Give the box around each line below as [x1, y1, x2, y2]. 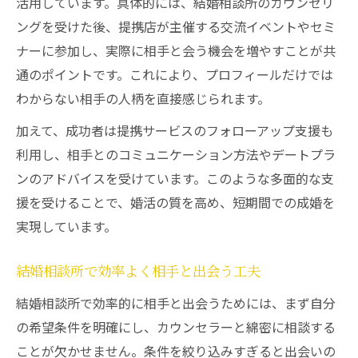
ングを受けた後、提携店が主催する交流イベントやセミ [16, 17, 336, 36]
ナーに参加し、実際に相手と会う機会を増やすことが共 [16, 41, 336, 60]
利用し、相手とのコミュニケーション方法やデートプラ [16, 145, 336, 164]
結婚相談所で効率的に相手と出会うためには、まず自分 [16, 293, 336, 312]
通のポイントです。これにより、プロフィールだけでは [16, 65, 333, 84]
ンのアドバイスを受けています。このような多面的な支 [16, 169, 334, 188]
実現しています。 [16, 217, 117, 236]
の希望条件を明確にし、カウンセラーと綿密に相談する [16, 317, 336, 336]
